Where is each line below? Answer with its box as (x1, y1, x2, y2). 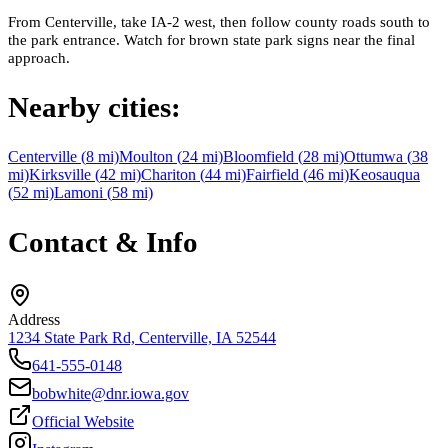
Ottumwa (344, 147, 403, 165)
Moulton (119, 147, 173, 165)
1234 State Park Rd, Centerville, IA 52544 (8, 328, 276, 346)
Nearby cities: (8, 90, 181, 123)
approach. (8, 48, 70, 66)
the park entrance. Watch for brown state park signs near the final (8, 30, 415, 48)
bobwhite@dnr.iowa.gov (32, 384, 189, 402)
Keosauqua (349, 165, 420, 183)
